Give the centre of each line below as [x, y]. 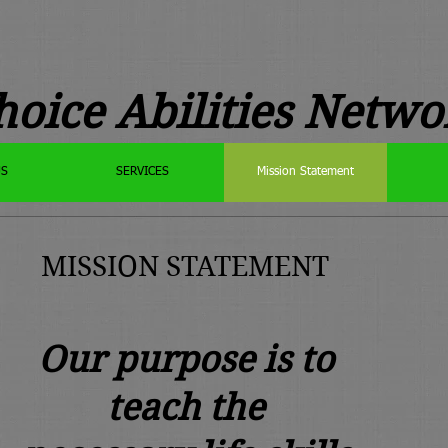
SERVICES [142, 172]
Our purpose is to [185, 359]
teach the [185, 407]
